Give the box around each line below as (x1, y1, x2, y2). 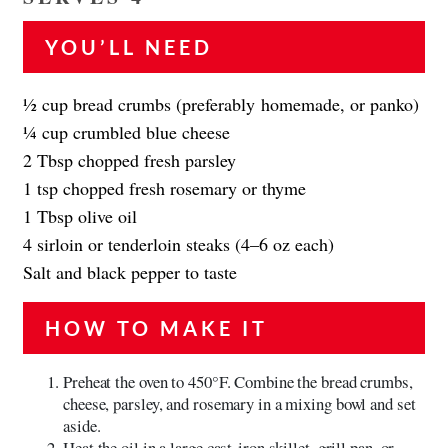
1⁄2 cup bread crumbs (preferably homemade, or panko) (23, 91, 419, 116)
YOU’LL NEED (45, 34, 213, 59)
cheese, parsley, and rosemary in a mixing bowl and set (63, 391, 416, 415)
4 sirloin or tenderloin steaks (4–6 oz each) (23, 231, 334, 256)
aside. (63, 413, 101, 437)
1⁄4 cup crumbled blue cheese (23, 119, 230, 144)
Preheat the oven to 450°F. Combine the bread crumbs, (63, 369, 413, 393)
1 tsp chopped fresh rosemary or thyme (23, 175, 306, 200)
